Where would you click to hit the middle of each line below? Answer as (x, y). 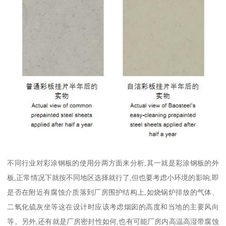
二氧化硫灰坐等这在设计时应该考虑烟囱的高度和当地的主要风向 (113, 207)
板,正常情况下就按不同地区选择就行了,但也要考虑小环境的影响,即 (113, 177)
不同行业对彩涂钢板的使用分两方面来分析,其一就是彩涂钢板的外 (113, 163)
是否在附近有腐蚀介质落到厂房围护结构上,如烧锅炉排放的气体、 (113, 192)
